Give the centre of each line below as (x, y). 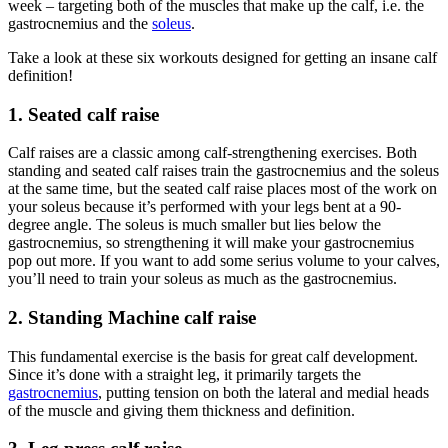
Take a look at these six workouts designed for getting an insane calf (222, 57)
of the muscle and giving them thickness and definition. (181, 410)
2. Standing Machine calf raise (132, 317)
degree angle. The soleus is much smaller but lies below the (194, 225)
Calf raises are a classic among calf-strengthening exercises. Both (212, 153)
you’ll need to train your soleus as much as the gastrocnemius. (202, 279)
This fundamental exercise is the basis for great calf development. (213, 356)
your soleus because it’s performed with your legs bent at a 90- (204, 207)
